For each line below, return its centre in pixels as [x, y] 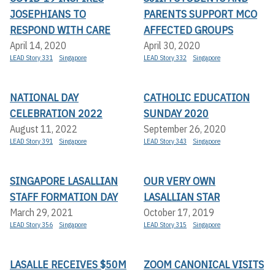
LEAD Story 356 [31, 225]
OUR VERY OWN [180, 181]
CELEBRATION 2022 [56, 114]
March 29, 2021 [41, 213]
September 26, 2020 [185, 129]
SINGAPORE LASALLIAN [64, 181]
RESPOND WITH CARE [60, 30]
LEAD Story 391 [31, 141]
